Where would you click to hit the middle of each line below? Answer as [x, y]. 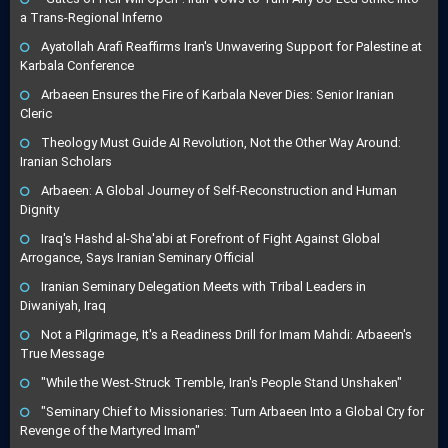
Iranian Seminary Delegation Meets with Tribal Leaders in [203, 287]
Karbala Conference [77, 66]
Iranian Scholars [66, 162]
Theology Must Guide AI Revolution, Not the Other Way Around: [221, 143]
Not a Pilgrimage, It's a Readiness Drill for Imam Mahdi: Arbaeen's [226, 335]
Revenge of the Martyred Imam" [110, 431]
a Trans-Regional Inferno [91, 18]
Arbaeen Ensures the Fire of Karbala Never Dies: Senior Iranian [217, 95]
